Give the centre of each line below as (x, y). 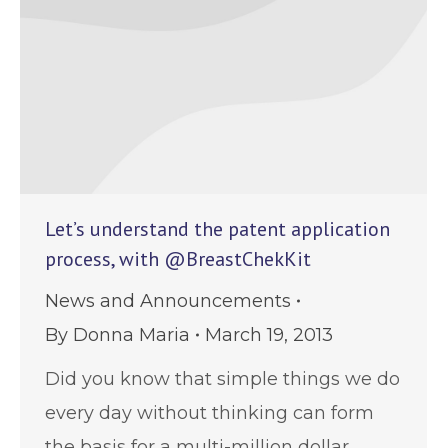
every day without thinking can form (209, 412)
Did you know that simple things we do (222, 378)
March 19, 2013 (269, 334)
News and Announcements (168, 300)
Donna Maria (131, 334)
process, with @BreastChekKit (178, 258)
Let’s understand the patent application (217, 228)
